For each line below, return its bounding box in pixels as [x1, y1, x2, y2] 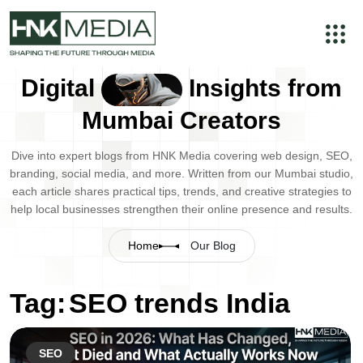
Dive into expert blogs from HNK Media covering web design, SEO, [11, 149, 352, 163]
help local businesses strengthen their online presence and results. [11, 203, 352, 216]
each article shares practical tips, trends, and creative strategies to [11, 185, 352, 199]
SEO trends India [69, 288, 290, 319]
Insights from [182, 75, 342, 101]
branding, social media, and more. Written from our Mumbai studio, [10, 167, 353, 181]
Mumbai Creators [82, 107, 281, 135]
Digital [21, 75, 101, 101]
